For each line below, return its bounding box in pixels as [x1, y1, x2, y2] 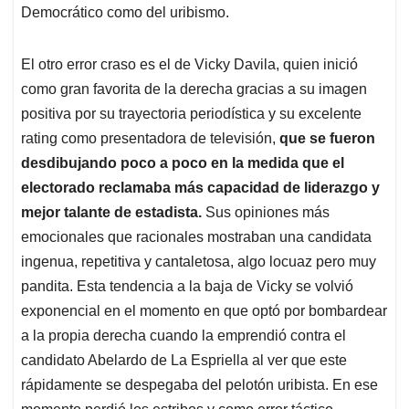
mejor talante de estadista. [21, 204, 202, 221]
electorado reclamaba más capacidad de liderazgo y [21, 180, 380, 196]
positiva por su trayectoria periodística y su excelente [21, 106, 362, 122]
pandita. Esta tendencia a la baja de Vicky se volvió [21, 278, 353, 295]
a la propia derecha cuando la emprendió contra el [21, 328, 346, 344]
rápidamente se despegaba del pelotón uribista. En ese [21, 377, 378, 393]
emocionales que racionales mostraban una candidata [21, 229, 372, 246]
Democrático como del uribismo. [21, 5, 233, 21]
